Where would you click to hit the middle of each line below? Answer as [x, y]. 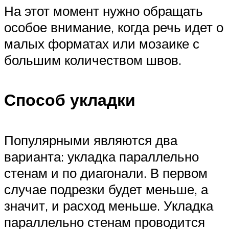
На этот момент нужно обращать [104, 10]
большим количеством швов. [93, 60]
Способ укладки [70, 100]
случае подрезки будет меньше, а [106, 189]
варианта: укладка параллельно [101, 156]
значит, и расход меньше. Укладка [109, 205]
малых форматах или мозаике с [102, 43]
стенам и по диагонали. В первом [106, 173]
